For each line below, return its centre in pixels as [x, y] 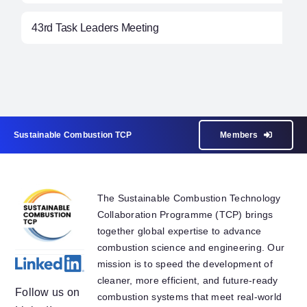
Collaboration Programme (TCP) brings [185, 214]
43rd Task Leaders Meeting [95, 27]
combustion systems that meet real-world [189, 296]
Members [239, 135]
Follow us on [48, 292]
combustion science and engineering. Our [191, 247]
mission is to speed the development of [185, 263]
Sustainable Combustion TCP [73, 135]
